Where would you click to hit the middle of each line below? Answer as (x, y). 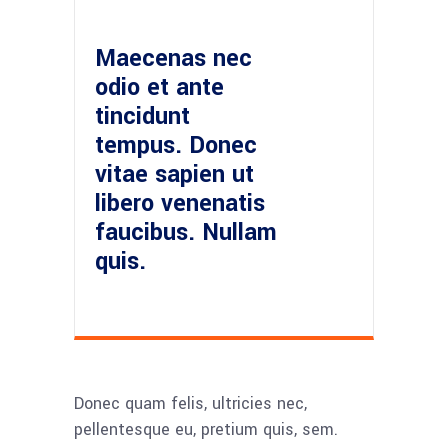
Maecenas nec (173, 58)
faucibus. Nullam (186, 232)
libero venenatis (180, 203)
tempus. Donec (176, 145)
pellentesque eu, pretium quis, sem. (206, 429)
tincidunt (142, 116)
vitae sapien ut (174, 174)
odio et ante (159, 87)
